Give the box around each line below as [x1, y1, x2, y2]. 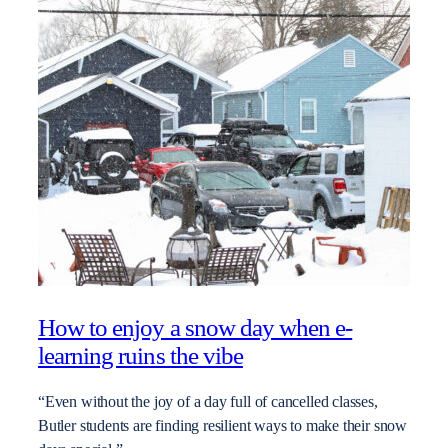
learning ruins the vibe [38, 341, 243, 369]
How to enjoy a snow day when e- [38, 313, 353, 341]
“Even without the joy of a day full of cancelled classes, [38, 393, 378, 412]
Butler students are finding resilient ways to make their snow [38, 417, 408, 436]
